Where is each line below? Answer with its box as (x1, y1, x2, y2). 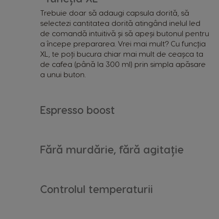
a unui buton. (40, 69, 86, 79)
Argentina (184, 57, 216, 65)
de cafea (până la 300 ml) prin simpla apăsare (40, 59, 206, 68)
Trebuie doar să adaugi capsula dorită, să (40, 8, 189, 17)
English (184, 140, 205, 147)
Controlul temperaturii (40, 182, 153, 195)
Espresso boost (40, 103, 115, 116)
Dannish (184, 211, 208, 218)
